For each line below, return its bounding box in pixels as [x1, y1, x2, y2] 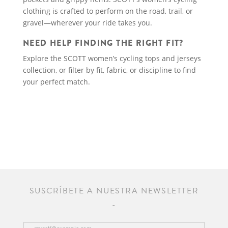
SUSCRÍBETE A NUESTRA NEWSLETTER [29, 185, 199, 197]
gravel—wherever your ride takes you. [23, 18, 152, 27]
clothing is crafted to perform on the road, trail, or [23, 6, 193, 16]
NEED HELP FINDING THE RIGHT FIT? [23, 37, 184, 49]
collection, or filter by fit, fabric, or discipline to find [23, 65, 196, 75]
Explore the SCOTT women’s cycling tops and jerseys [23, 53, 201, 63]
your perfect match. [23, 77, 90, 87]
